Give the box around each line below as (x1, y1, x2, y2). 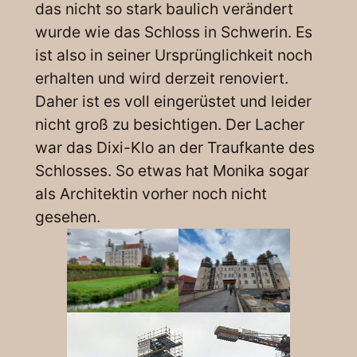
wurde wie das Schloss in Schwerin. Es (34, 22, 312, 41)
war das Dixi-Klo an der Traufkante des (34, 137, 315, 157)
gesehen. (34, 206, 100, 226)
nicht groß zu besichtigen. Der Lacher (34, 114, 304, 134)
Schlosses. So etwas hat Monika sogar (34, 160, 309, 180)
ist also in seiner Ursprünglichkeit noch (34, 45, 312, 65)
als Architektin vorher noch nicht (34, 183, 267, 203)
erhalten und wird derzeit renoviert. (34, 68, 288, 88)
